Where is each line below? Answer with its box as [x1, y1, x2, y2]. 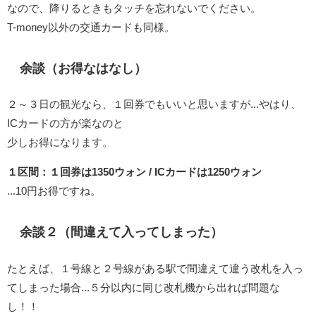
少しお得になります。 [7, 137, 113, 148]
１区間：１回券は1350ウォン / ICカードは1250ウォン [7, 166, 262, 178]
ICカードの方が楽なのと [7, 118, 123, 129]
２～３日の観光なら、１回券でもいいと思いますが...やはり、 [7, 99, 301, 110]
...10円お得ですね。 [7, 186, 101, 197]
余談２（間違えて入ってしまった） [20, 226, 223, 239]
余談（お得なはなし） [20, 61, 147, 75]
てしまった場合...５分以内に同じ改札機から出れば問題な [7, 282, 280, 293]
